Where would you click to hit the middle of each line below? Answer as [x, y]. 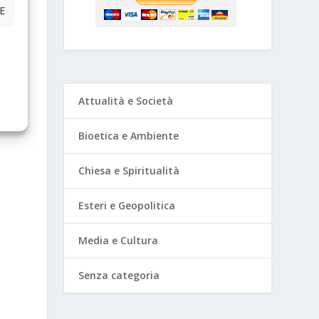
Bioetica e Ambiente [129, 135]
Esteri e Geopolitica [127, 205]
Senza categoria [119, 275]
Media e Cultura [119, 240]
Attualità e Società [126, 100]
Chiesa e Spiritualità [129, 170]
